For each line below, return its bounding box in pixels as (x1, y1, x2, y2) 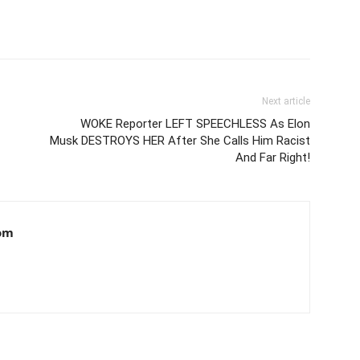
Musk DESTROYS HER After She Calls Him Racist (50, 133, 310, 148)
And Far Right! (235, 149, 310, 165)
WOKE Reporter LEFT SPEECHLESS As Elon (80, 116, 310, 131)
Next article (262, 95, 310, 107)
